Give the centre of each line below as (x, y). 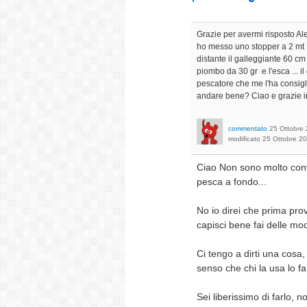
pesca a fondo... (232, 182)
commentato (248, 128)
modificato (244, 139)
